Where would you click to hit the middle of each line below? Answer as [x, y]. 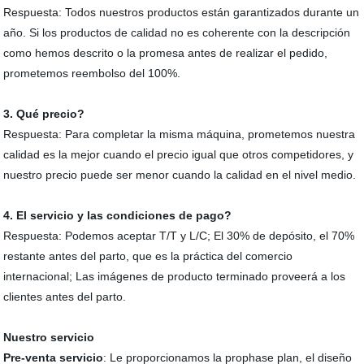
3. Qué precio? [44, 114]
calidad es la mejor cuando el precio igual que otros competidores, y [179, 154]
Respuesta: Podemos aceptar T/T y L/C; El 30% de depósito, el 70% [179, 236]
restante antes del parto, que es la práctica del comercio [148, 256]
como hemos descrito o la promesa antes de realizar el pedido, [166, 53]
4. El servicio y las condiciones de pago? [118, 215]
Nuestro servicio [49, 337]
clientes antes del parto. [65, 297]
